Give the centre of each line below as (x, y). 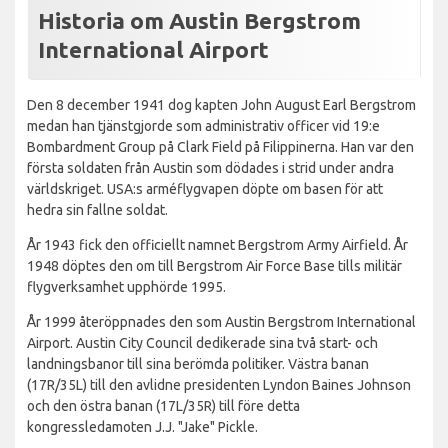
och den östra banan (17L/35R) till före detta (163, 405)
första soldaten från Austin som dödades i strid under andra (210, 167)
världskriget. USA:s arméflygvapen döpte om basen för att (205, 188)
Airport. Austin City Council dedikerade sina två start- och (202, 342)
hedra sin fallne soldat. (97, 209)
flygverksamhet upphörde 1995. (126, 286)
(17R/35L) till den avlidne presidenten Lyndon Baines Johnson (219, 384)
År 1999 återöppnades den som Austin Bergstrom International (221, 321)
